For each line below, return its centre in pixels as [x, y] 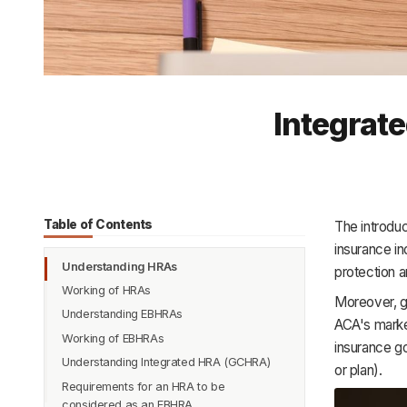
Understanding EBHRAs [122, 314]
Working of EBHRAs [113, 338]
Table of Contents [98, 224]
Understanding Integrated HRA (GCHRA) [166, 362]
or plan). [358, 370]
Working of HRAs [106, 291]
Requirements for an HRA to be [144, 386]
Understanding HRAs [119, 266]
